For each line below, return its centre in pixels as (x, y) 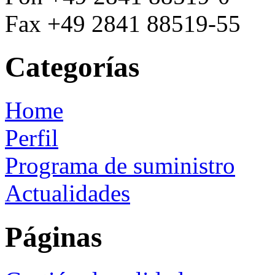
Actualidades (68, 193)
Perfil (32, 138)
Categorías (72, 67)
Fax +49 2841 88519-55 (123, 23)
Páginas (53, 237)
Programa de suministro (120, 166)
